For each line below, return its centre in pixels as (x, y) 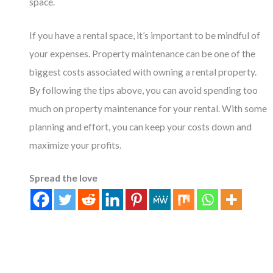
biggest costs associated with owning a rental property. (143, 72)
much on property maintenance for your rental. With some (148, 108)
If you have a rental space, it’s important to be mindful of (145, 35)
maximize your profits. (76, 145)
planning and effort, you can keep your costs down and (141, 126)
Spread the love (64, 178)
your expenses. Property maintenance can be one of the (143, 53)
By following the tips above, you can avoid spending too (144, 90)
